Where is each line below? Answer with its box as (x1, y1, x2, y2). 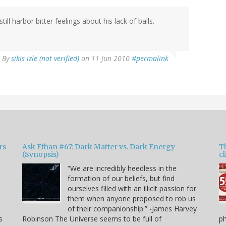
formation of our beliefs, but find (68, 174, 175, 184)
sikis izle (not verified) (11, 53, 79, 64)
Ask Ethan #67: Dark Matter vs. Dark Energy (22, 142, 175, 152)
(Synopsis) (22, 150, 59, 159)
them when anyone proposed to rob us (68, 194, 196, 204)
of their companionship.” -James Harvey (68, 204, 197, 214)
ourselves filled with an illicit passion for (68, 184, 196, 194)
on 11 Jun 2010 (79, 53, 132, 64)
